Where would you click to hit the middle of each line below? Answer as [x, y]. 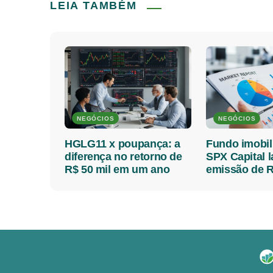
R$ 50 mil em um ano [117, 169]
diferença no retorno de [123, 157]
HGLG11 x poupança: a [122, 144]
